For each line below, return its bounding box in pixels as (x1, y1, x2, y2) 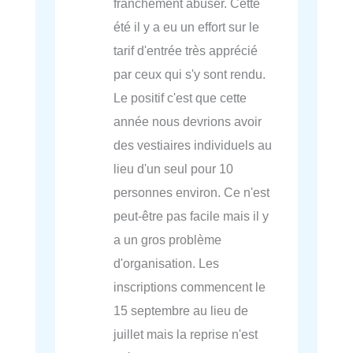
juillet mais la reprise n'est (113, 327, 258, 342)
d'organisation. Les (113, 256, 220, 271)
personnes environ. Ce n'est (113, 185, 270, 200)
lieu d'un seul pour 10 (113, 162, 234, 176)
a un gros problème (113, 232, 222, 247)
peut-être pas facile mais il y (113, 209, 269, 224)
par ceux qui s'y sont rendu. (113, 67, 266, 82)
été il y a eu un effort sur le (113, 20, 260, 35)
